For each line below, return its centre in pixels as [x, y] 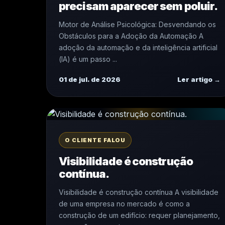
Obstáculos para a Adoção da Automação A [131, 36]
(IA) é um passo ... [88, 59]
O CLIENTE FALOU [95, 140]
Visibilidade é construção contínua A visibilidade [139, 192]
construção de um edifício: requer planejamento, [139, 215]
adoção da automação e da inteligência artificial [138, 47]
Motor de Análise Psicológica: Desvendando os [137, 24]
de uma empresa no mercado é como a [124, 204]
